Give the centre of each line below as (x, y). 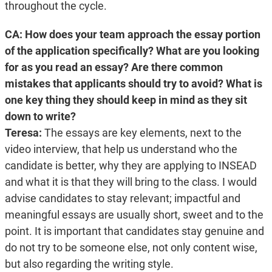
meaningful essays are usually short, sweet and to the (134, 215)
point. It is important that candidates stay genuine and (134, 231)
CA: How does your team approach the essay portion (132, 35)
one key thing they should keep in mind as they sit (126, 100)
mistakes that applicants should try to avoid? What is (133, 84)
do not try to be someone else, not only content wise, (131, 248)
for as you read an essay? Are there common (114, 67)
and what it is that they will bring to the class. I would (131, 182)
